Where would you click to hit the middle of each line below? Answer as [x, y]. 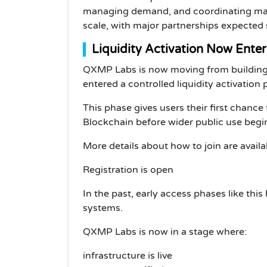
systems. [103, 208]
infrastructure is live [128, 255]
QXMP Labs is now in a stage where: [165, 232]
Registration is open [128, 170]
